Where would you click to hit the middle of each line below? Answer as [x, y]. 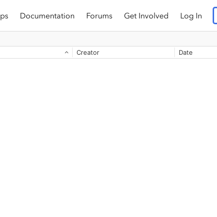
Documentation [47, 15]
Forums [99, 15]
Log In [191, 15]
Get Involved [146, 15]
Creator [88, 52]
